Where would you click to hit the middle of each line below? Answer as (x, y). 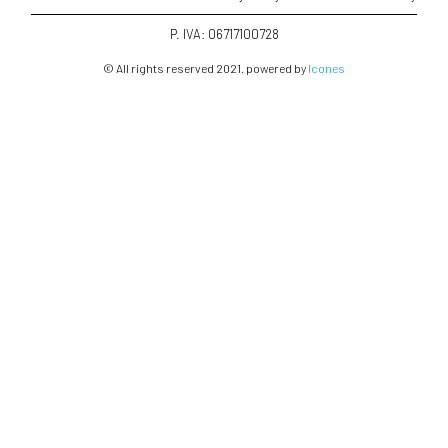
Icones (326, 68)
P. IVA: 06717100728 (224, 34)
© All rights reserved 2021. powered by (205, 68)
